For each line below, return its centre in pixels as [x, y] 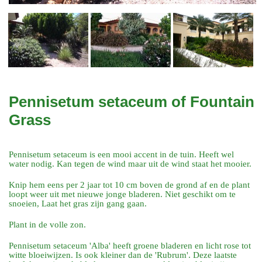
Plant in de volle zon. [48, 225]
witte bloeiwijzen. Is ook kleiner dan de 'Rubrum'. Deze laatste [123, 255]
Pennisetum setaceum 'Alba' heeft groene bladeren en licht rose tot [130, 246]
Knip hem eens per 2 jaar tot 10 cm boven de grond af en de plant [130, 185]
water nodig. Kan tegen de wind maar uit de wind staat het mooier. [130, 164]
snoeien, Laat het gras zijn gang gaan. [78, 204]
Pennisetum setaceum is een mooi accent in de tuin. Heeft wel [122, 155]
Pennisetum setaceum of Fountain [132, 102]
